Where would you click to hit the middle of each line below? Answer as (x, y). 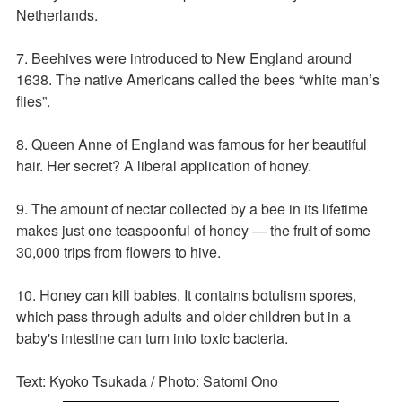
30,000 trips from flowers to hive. (120, 251)
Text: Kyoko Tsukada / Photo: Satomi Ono (147, 380)
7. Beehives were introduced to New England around (184, 57)
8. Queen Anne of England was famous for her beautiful (192, 144)
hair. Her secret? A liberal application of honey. (166, 165)
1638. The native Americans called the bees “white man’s (198, 79)
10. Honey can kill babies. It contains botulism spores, (186, 294)
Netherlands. (57, 14)
